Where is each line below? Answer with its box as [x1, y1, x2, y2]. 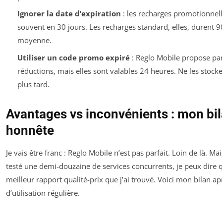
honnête [6, 122, 54, 138]
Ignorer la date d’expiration [17, 8, 121, 19]
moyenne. [17, 35, 52, 46]
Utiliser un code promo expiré [17, 52, 130, 62]
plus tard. [17, 79, 50, 89]
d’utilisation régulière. [6, 187, 80, 198]
